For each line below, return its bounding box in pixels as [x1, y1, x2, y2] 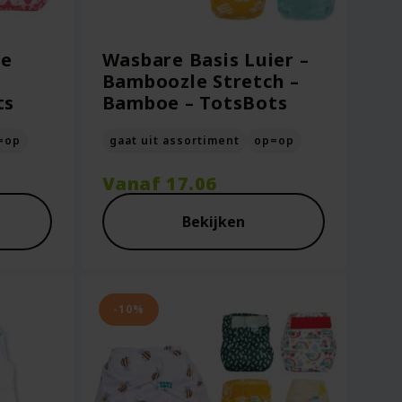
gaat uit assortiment [109, 133, 240, 148]
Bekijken [181, 212, 245, 232]
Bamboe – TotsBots [101, 91, 288, 115]
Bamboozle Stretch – [101, 69, 300, 93]
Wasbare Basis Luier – [101, 48, 310, 72]
